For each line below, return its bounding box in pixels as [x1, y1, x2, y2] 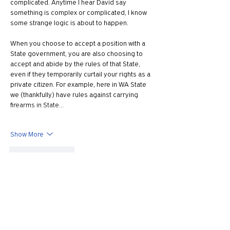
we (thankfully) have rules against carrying [10, 90, 140, 99]
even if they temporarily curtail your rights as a [10, 70, 152, 79]
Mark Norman [37, 190, 75, 198]
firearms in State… [10, 101, 64, 109]
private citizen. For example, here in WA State [10, 80, 148, 89]
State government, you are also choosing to [10, 49, 144, 58]
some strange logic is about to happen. [10, 18, 128, 27]
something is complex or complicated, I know [10, 8, 148, 17]
